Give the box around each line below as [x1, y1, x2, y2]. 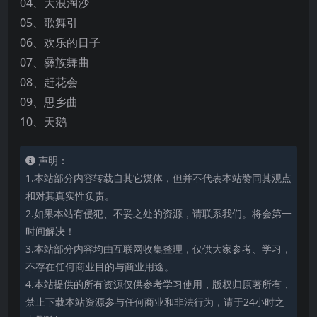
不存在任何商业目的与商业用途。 [25, 260, 174, 273]
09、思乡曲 [20, 94, 78, 110]
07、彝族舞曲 [20, 54, 89, 70]
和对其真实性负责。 [25, 189, 115, 202]
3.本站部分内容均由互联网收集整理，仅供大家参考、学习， [25, 242, 292, 255]
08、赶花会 [20, 74, 78, 90]
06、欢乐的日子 [20, 35, 100, 50]
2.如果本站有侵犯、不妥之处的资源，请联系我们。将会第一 [25, 207, 292, 220]
